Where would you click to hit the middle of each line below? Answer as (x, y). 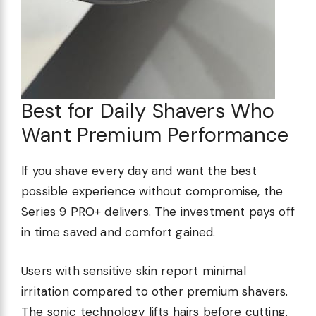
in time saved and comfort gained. (119, 232)
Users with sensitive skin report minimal (134, 271)
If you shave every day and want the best (139, 171)
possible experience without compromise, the (152, 192)
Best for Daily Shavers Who (148, 111)
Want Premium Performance (155, 135)
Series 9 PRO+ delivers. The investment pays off (158, 212)
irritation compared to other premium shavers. (155, 291)
